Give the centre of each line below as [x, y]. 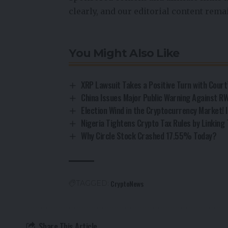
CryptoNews [127, 184]
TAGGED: [93, 183]
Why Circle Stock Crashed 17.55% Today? [150, 136]
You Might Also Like [124, 53]
